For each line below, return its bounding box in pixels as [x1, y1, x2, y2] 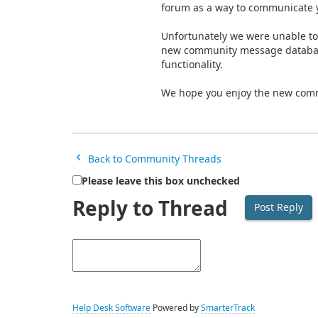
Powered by [150, 303, 201, 314]
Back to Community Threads [84, 153, 221, 165]
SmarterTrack [201, 303, 255, 314]
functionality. [161, 59, 226, 71]
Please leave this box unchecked [82, 175, 240, 187]
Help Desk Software [72, 303, 150, 314]
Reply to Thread [72, 197, 228, 221]
